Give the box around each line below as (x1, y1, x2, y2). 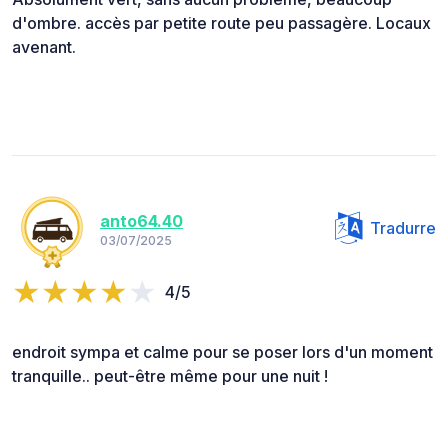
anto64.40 (100, 210, 183, 231)
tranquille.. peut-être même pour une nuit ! (12, 366, 328, 387)
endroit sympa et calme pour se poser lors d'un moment (12, 342, 433, 363)
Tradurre (370, 218, 436, 239)
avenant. (12, 37, 76, 58)
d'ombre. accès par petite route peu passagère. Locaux (12, 13, 431, 34)
